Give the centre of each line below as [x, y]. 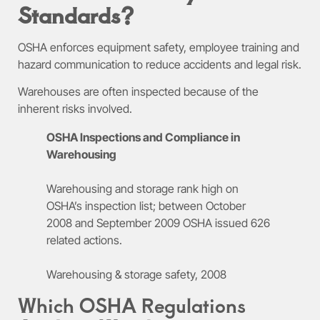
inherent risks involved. [75, 109]
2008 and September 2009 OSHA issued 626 [158, 223]
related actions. [84, 240]
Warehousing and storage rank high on [142, 189]
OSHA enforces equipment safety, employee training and [159, 47]
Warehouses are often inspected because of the [138, 92]
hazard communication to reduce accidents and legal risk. [160, 64]
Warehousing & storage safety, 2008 [136, 275]
